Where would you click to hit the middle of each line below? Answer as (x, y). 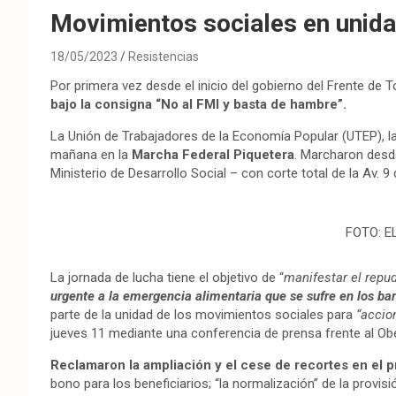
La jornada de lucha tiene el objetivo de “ (167, 278)
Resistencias (164, 57)
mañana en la (89, 155)
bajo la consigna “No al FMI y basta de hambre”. (198, 105)
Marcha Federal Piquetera (211, 155)
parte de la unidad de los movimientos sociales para (203, 315)
